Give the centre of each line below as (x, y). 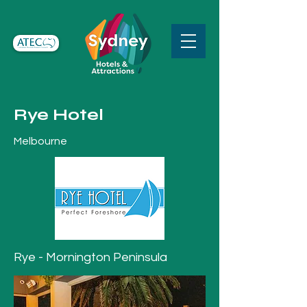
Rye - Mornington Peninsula (90, 257)
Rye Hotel (59, 115)
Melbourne (40, 141)
